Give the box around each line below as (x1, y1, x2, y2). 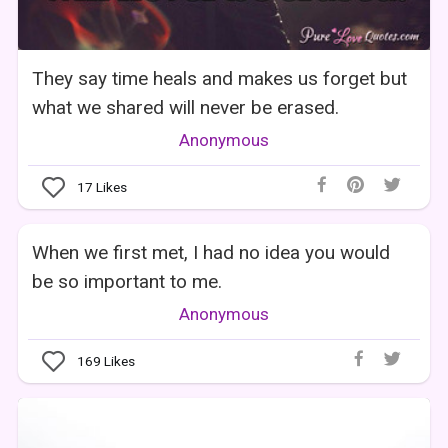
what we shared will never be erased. (32, 95, 340, 119)
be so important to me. (32, 269, 223, 293)
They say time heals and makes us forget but (32, 66, 408, 90)
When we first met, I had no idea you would (32, 240, 391, 264)
